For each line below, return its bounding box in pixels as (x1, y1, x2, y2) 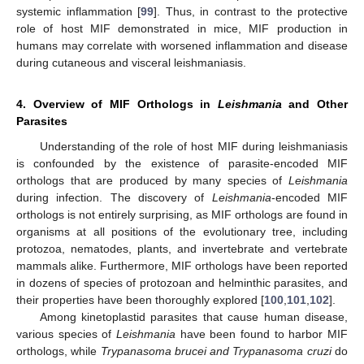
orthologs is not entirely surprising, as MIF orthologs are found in (16, 208, 348, 222)
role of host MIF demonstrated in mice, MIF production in (16, 22, 348, 36)
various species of (16, 327, 116, 341)
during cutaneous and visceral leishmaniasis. (16, 56, 246, 70)
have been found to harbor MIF (175, 327, 348, 341)
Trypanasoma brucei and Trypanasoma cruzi (100, 344, 331, 358)
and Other (281, 97, 348, 111)
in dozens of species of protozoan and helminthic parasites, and (16, 276, 348, 290)
